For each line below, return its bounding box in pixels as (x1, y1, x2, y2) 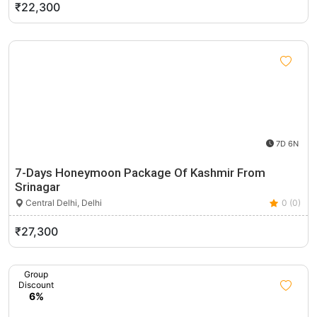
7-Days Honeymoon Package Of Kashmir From (15, 166, 265, 180)
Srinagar (15, 180, 60, 194)
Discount (18, 279, 54, 290)
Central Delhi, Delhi (23, 197, 102, 208)
